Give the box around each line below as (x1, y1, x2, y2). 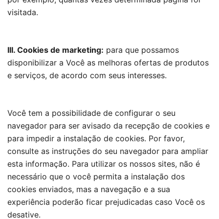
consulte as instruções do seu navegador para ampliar (7, 146, 208, 156)
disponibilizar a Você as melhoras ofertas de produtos (7, 58, 209, 67)
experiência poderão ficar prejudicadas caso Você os (7, 197, 205, 207)
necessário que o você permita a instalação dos (7, 172, 185, 181)
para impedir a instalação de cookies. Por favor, (7, 133, 185, 143)
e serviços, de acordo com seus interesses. (7, 70, 167, 80)
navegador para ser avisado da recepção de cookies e (7, 121, 210, 131)
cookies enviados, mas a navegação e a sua (7, 184, 170, 194)
